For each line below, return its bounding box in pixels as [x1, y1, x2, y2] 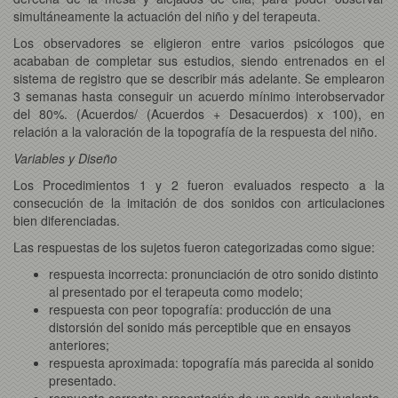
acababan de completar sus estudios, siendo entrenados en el [13, 51, 385, 69]
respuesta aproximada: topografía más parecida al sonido [49, 353, 374, 371]
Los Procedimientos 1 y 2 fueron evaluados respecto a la [13, 175, 385, 194]
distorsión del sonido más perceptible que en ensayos [49, 317, 351, 336]
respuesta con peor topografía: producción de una [49, 299, 331, 318]
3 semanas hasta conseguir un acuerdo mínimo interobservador [13, 86, 385, 105]
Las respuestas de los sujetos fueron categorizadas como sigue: [13, 237, 375, 256]
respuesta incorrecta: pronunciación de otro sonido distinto [49, 264, 378, 283]
